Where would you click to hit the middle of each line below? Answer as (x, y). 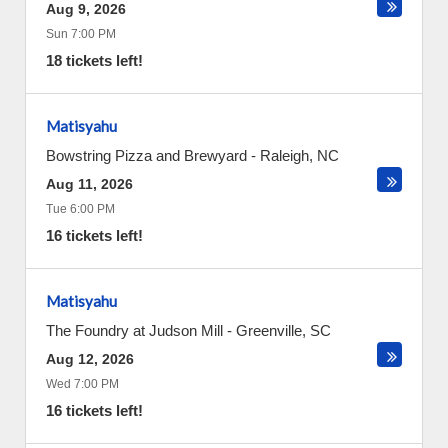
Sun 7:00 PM (81, 34)
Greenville (269, 330)
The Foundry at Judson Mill (134, 330)
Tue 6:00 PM (80, 209)
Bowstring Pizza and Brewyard (146, 155)
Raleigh (284, 155)
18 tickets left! (94, 60)
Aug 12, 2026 (90, 359)
